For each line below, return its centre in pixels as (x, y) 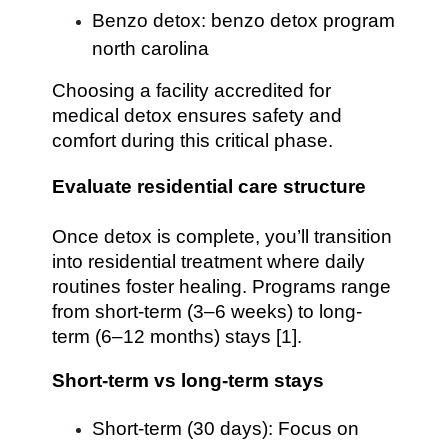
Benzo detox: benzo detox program (244, 20)
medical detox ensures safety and (197, 115)
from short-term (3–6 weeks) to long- (207, 311)
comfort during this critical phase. (193, 140)
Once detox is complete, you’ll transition (222, 236)
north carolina (151, 48)
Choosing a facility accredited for (192, 90)
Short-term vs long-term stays (188, 380)
